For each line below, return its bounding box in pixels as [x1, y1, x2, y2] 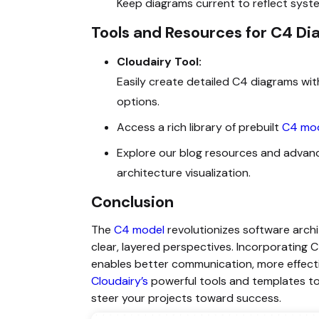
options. [117, 93, 159, 109]
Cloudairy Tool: [117, 53, 202, 69]
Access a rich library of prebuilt [117, 119, 282, 135]
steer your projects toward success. [91, 290, 281, 305]
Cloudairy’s [91, 273, 151, 288]
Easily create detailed [117, 73, 232, 89]
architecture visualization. [117, 164, 251, 180]
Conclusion [91, 191, 174, 212]
